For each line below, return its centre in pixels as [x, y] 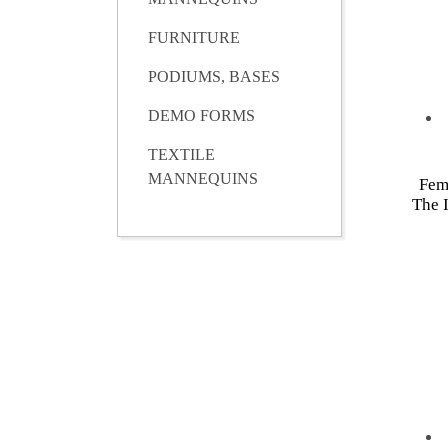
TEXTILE [181, 155]
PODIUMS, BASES [214, 77]
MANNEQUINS [203, 179]
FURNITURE [194, 38]
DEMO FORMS [201, 116]
